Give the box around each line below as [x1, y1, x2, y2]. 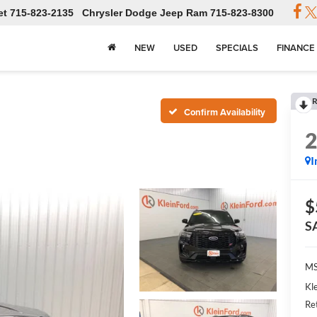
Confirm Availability [184, 105, 265, 119]
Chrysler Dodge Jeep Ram [82, 7, 208, 19]
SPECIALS [216, 41, 258, 55]
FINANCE [277, 41, 315, 55]
